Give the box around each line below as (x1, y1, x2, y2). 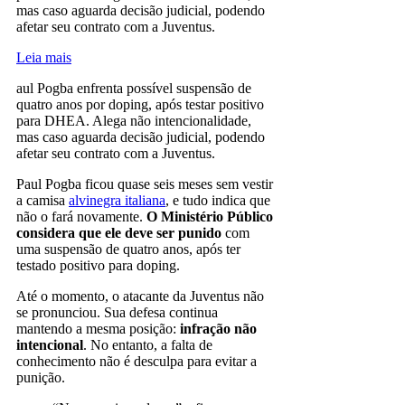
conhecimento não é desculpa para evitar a (16, 353, 257, 369)
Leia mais (16, 49, 71, 65)
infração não (176, 320, 257, 336)
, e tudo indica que (165, 192, 270, 208)
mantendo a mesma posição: (16, 320, 176, 336)
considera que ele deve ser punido (16, 224, 221, 240)
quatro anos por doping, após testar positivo (16, 96, 264, 112)
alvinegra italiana (69, 192, 165, 208)
